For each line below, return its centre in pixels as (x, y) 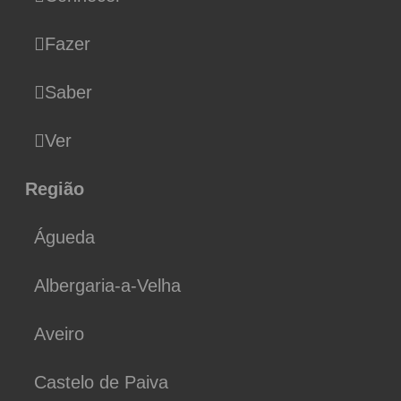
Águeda (64, 237)
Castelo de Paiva (101, 382)
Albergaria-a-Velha (107, 286)
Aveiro (59, 334)
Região (55, 189)
